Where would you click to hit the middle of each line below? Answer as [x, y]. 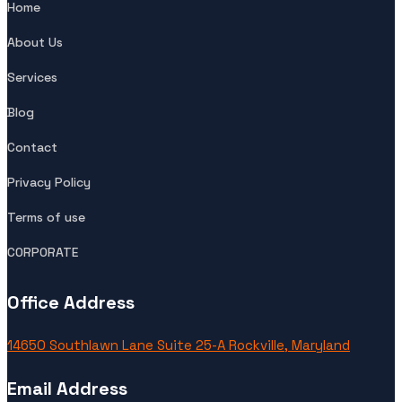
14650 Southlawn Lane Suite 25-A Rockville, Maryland [179, 345]
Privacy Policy [49, 183]
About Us [35, 43]
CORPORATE [43, 253]
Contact [32, 148]
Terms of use [46, 218]
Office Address [71, 303]
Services [32, 78]
